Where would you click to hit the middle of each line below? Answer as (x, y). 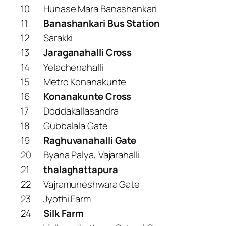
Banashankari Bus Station (102, 23)
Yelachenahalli (73, 67)
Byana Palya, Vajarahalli (92, 155)
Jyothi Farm (67, 199)
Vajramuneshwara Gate (92, 184)
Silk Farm (64, 213)
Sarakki (58, 38)
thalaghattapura (81, 169)
